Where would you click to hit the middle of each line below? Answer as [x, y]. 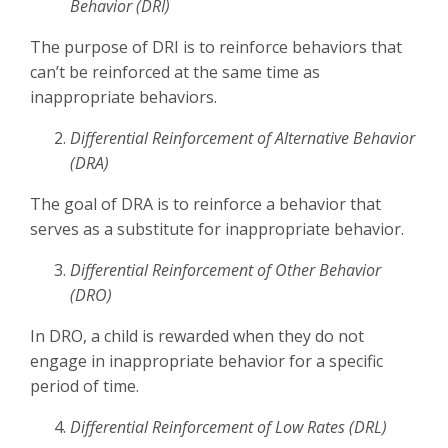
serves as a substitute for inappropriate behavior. [217, 229]
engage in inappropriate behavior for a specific [206, 361]
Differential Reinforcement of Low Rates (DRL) [228, 427]
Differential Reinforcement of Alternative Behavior [242, 138]
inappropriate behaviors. [123, 97]
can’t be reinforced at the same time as [175, 72]
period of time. [84, 386]
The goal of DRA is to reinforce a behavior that [205, 204]
